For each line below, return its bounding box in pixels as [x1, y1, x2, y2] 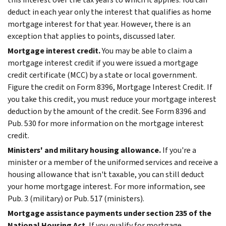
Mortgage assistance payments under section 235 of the [8, 207, 211, 218]
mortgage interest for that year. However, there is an [8, 18, 191, 29]
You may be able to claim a [102, 45, 192, 56]
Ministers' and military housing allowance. [8, 144, 161, 155]
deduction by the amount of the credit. [8, 105, 142, 117]
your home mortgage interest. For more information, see [8, 181, 205, 192]
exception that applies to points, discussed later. [8, 30, 175, 41]
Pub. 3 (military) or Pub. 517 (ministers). [8, 193, 144, 204]
